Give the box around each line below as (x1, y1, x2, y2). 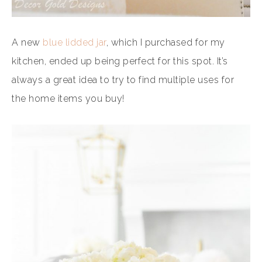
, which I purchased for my (106, 37, 225, 49)
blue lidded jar (43, 37, 106, 49)
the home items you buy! (12, 93, 125, 105)
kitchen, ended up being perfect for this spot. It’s (12, 56, 228, 67)
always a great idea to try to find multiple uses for (12, 74, 234, 86)
